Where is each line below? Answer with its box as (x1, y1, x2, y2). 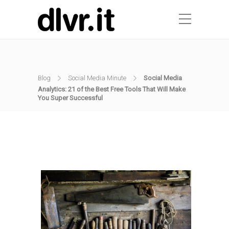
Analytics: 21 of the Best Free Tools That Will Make (38, 85, 186, 93)
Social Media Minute (68, 74, 126, 82)
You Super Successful (38, 94, 103, 102)
